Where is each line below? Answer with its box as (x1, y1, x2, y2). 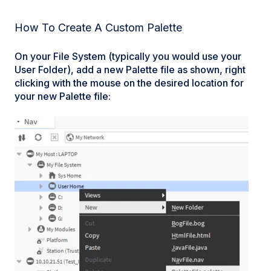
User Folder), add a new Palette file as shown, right (15, 63, 246, 76)
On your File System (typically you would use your (15, 50, 241, 62)
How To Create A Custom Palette (15, 21, 182, 34)
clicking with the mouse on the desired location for (15, 76, 244, 89)
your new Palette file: (15, 90, 111, 102)
